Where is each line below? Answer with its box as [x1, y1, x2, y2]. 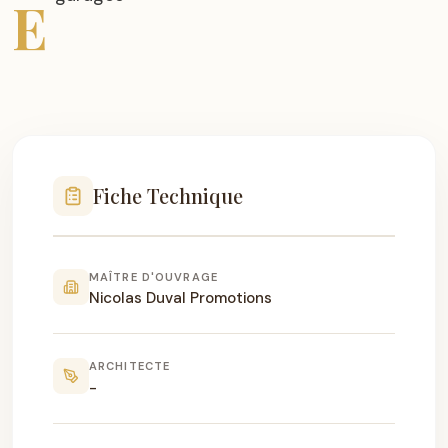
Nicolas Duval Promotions [89, 288, 272, 309]
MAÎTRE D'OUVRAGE [89, 270, 218, 285]
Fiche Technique [93, 182, 243, 210]
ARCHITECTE [89, 359, 171, 374]
